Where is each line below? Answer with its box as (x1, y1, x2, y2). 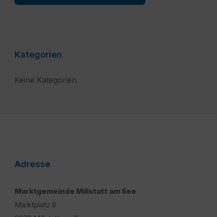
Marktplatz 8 (15, 200, 56, 210)
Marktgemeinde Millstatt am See (15, 186, 136, 196)
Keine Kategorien (15, 75, 77, 85)
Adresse (15, 159, 50, 170)
